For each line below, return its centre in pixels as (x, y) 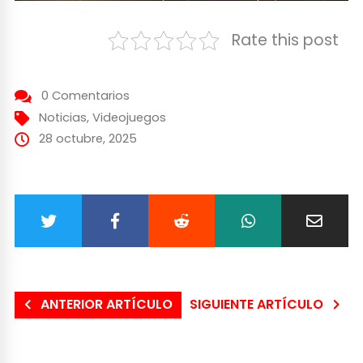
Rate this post (285, 41)
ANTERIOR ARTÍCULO (106, 305)
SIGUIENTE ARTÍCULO (257, 305)
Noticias (62, 118)
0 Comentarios (85, 96)
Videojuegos (129, 118)
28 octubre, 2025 (88, 139)
